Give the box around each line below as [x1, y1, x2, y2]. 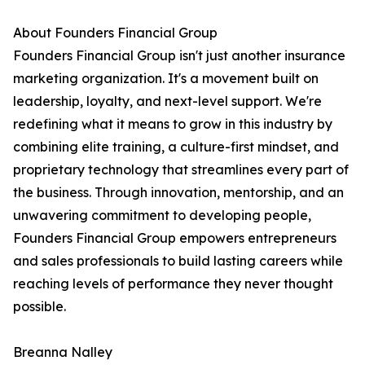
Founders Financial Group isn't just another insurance [13, 47, 345, 64]
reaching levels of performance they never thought [13, 275, 333, 292]
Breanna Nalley [13, 344, 112, 361]
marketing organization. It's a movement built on [13, 70, 319, 87]
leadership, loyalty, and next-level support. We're [13, 93, 322, 110]
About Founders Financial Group [13, 24, 218, 42]
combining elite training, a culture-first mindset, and [13, 139, 339, 156]
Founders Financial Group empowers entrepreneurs [13, 230, 336, 247]
